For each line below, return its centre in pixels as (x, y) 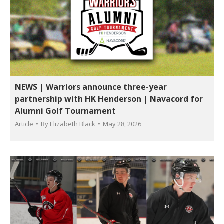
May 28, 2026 (122, 124)
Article (24, 124)
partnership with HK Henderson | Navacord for (109, 99)
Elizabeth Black (73, 124)
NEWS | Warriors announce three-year (91, 87)
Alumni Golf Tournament (65, 111)
